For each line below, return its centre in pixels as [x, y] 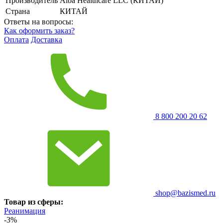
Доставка [47, 39]
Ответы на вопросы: [39, 21]
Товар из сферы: [34, 202]
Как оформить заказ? [39, 30]
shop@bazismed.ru [184, 193]
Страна [18, 11]
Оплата [16, 39]
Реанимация [25, 211]
